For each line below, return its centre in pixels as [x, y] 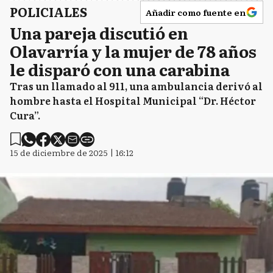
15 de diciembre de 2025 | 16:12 [72, 152]
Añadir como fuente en [196, 12]
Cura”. [25, 115]
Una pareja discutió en [99, 32]
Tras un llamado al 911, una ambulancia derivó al [136, 86]
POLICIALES [48, 11]
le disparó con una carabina [120, 69]
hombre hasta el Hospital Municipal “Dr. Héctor [133, 100]
